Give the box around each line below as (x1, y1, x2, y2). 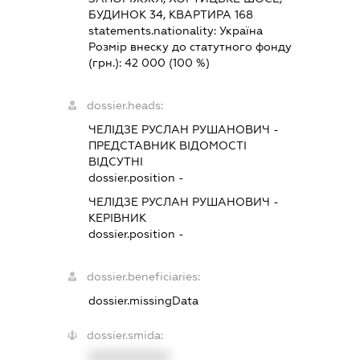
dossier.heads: (87, 99, 164, 112)
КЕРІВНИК (88, 211, 147, 225)
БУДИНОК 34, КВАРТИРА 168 (88, 8, 254, 22)
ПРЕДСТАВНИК (88, 139, 177, 153)
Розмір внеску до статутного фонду (88, 40, 292, 54)
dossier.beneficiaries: (87, 270, 201, 284)
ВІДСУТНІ (88, 155, 144, 169)
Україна (219, 24, 264, 38)
